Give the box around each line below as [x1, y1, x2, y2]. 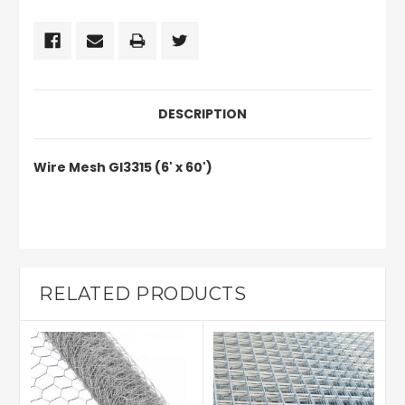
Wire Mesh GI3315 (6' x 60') [33, 158, 212, 177]
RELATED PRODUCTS [39, 283, 246, 306]
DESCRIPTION [158, 105, 247, 124]
